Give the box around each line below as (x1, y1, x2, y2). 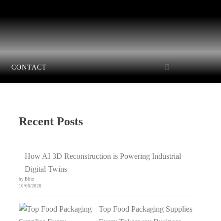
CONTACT (11, 64, 47, 71)
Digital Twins (24, 164, 67, 173)
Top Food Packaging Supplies (98, 204, 192, 213)
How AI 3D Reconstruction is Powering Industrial (24, 151, 181, 160)
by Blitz (19, 176, 35, 182)
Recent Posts (19, 114, 83, 128)
